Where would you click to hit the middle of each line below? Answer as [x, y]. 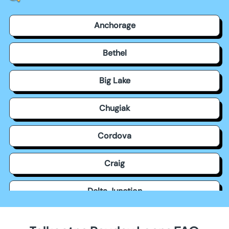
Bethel [114, 53]
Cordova [114, 135]
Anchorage [114, 25]
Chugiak [114, 108]
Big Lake [114, 80]
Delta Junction [114, 191]
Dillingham [114, 218]
